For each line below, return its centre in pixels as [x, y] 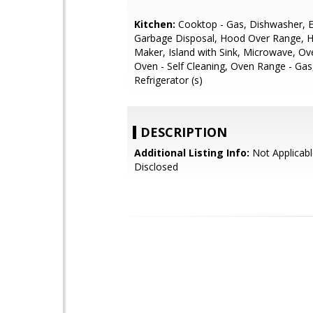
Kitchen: [155, 24]
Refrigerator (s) [168, 80]
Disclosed [156, 167]
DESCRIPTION [184, 132]
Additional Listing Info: [192, 153]
